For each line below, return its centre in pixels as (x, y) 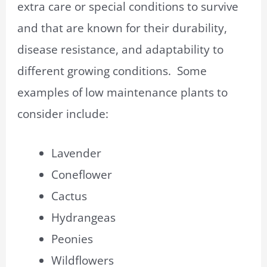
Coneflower (82, 175)
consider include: (63, 114)
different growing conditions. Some (112, 71)
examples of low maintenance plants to (123, 93)
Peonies (72, 239)
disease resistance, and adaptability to (121, 50)
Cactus (69, 196)
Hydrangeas (84, 218)
